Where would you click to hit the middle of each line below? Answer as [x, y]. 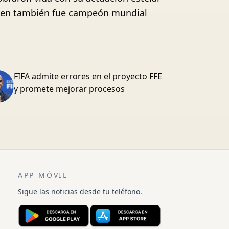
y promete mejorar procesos [69, 89]
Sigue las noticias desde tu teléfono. [80, 191]
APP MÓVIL [43, 175]
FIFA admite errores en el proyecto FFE [88, 76]
